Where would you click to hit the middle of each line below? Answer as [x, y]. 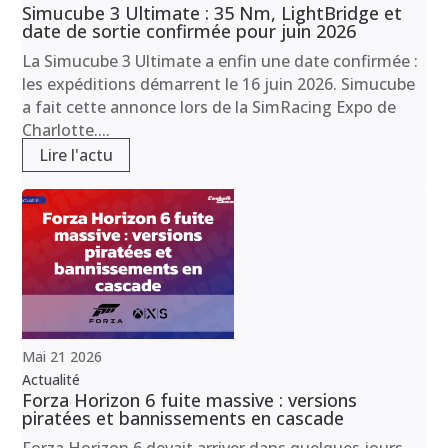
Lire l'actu [76, 154]
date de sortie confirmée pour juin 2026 [189, 30]
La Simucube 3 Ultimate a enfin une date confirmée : [220, 60]
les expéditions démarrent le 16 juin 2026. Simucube [219, 83]
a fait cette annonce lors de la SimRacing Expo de [209, 106]
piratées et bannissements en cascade [183, 417]
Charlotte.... [66, 129]
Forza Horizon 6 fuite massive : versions [190, 399]
